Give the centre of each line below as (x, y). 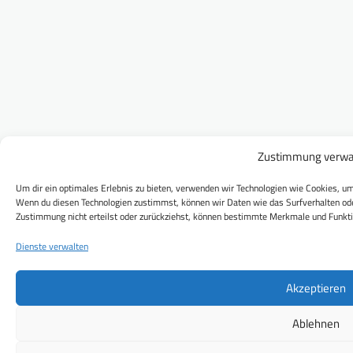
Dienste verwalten (52, 246)
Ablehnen (316, 323)
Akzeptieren (316, 288)
